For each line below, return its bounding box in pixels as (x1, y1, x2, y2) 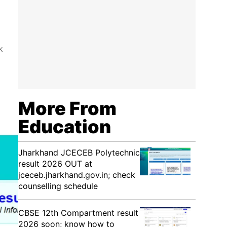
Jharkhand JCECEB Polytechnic (18, 147, 140, 158)
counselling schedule (18, 181, 98, 191)
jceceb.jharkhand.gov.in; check (18, 170, 135, 180)
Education (18, 116, 111, 138)
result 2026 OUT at (18, 159, 92, 169)
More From (18, 97, 117, 120)
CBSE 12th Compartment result (18, 208, 138, 218)
